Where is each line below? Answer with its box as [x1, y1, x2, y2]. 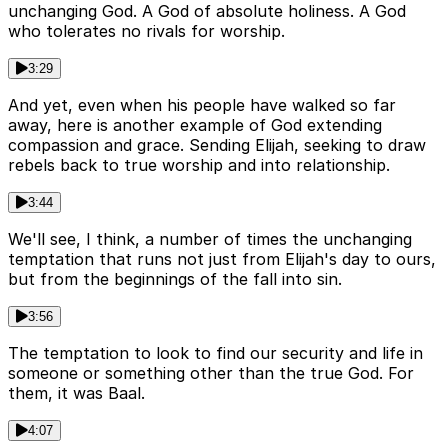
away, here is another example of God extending [8, 115, 382, 136]
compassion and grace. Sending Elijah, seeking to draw [8, 135, 426, 156]
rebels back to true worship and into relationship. [8, 155, 390, 176]
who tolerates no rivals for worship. [8, 21, 285, 42]
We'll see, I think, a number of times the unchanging [8, 229, 412, 250]
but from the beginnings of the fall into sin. [8, 269, 342, 290]
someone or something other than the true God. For [8, 363, 414, 384]
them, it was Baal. [8, 383, 145, 404]
